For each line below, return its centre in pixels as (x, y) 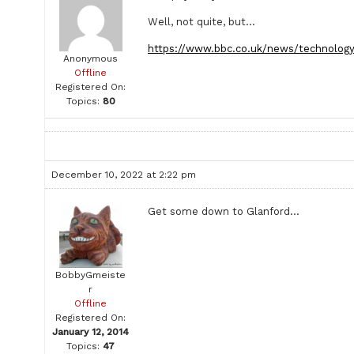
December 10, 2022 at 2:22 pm (124, 175)
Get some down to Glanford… (224, 211)
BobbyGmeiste (90, 275)
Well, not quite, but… (201, 22)
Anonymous (90, 58)
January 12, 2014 (90, 332)
